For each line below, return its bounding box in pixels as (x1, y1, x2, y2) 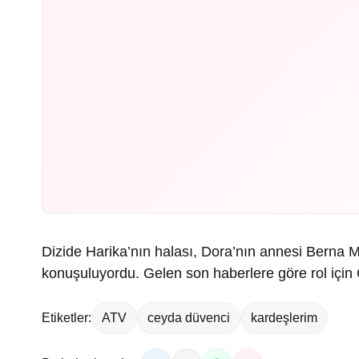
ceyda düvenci (147, 310, 230, 325)
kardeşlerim (251, 310, 317, 325)
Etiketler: (42, 310, 91, 325)
